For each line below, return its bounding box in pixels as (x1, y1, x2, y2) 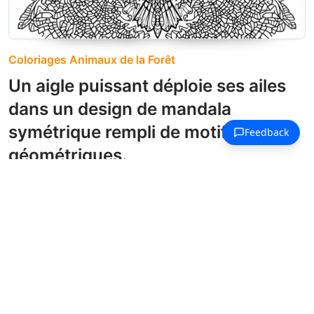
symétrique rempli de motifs (8, 121, 236, 142)
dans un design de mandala (8, 97, 231, 119)
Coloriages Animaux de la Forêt (8, 52, 175, 67)
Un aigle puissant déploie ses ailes (8, 74, 286, 96)
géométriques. (8, 144, 127, 165)
